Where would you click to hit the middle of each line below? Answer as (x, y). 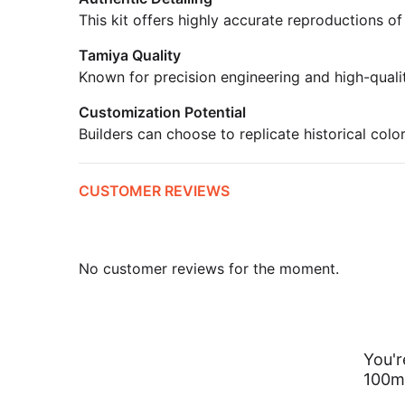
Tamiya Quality (130, 55)
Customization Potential (162, 112)
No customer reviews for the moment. (209, 268)
